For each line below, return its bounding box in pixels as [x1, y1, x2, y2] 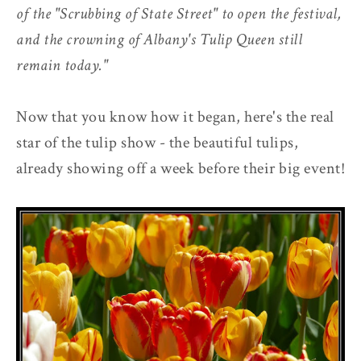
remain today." [16, 54, 108, 76]
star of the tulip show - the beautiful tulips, [16, 131, 298, 153]
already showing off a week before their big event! [16, 157, 345, 179]
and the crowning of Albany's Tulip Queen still [16, 28, 302, 50]
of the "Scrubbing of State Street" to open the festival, [16, 2, 341, 24]
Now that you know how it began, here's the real [16, 106, 334, 127]
